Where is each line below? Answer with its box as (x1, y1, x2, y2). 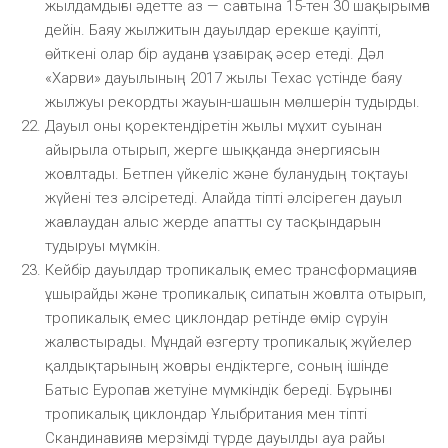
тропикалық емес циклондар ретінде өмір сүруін (45, 308, 388, 327)
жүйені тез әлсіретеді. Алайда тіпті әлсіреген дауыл (45, 188, 402, 207)
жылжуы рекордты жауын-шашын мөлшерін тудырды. (45, 92, 420, 111)
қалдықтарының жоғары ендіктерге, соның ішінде (45, 356, 389, 375)
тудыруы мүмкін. (45, 236, 161, 255)
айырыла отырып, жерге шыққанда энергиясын (45, 140, 380, 159)
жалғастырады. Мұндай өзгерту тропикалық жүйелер (45, 332, 412, 351)
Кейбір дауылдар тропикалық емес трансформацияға (45, 260, 417, 279)
